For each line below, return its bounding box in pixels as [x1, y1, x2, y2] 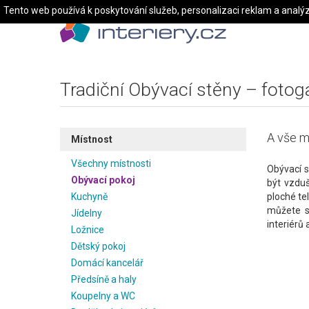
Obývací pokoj [71, 175, 135, 186]
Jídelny [71, 208, 102, 219]
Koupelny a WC [71, 290, 135, 301]
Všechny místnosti [71, 158, 151, 169]
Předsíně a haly [71, 274, 137, 285]
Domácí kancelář [71, 257, 143, 268]
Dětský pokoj [71, 241, 126, 252]
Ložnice [71, 224, 104, 235]
